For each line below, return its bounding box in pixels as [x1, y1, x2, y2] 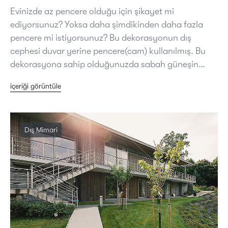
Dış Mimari [24, 125, 58, 134]
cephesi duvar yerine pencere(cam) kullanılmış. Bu [10, 45, 206, 56]
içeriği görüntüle [10, 81, 61, 90]
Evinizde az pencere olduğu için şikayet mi [10, 6, 174, 16]
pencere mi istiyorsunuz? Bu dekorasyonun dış [10, 32, 191, 43]
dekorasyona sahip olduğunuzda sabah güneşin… [10, 59, 205, 69]
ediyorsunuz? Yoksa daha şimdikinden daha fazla [10, 19, 203, 30]
